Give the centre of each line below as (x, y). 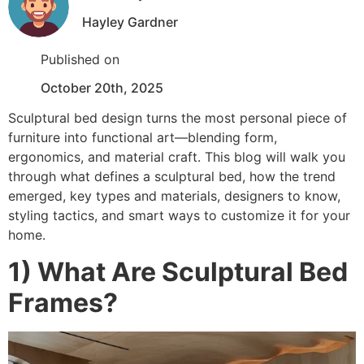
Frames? (63, 302)
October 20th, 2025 (102, 88)
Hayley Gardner (130, 22)
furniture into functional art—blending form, (143, 138)
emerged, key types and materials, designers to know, (174, 196)
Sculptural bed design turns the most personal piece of (178, 118)
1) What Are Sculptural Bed (178, 271)
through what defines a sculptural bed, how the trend (172, 177)
